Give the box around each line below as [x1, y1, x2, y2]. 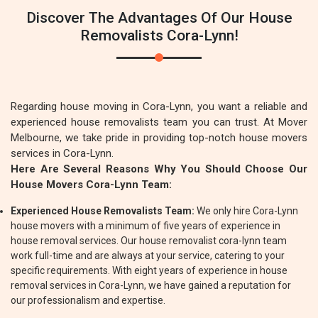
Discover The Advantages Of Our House [26, 9, 292, 26]
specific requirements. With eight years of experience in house [11, 265, 287, 276]
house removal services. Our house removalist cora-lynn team [11, 235, 287, 246]
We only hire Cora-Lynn [194, 205, 298, 216]
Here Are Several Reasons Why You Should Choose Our [11, 163, 307, 175]
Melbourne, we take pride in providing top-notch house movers [11, 131, 307, 144]
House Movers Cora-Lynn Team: [11, 178, 172, 191]
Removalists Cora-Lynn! [79, 27, 238, 44]
